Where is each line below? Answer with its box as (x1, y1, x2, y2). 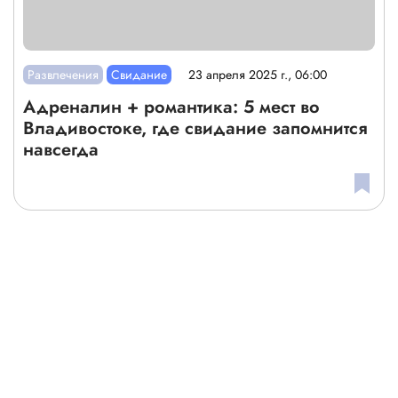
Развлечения (28, 65, 99, 84)
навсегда (23, 136, 99, 163)
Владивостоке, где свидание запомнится (23, 115, 368, 141)
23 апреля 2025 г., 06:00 (188, 66, 328, 84)
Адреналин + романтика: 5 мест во (23, 93, 320, 120)
